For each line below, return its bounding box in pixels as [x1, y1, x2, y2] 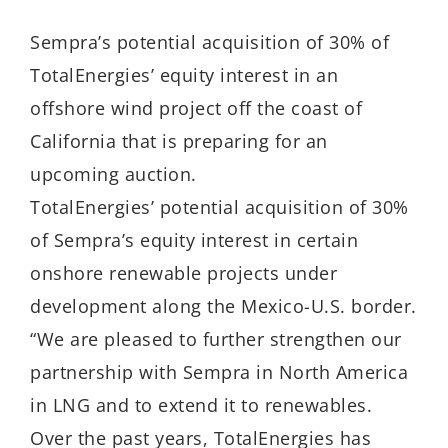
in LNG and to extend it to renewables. [30, 393, 372, 418]
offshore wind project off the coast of [30, 96, 362, 121]
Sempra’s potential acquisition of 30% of [30, 30, 389, 55]
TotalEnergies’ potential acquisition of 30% [30, 195, 409, 220]
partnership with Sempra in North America [30, 360, 408, 385]
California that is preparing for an [30, 129, 328, 154]
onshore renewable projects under [30, 261, 337, 286]
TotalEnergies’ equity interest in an [30, 63, 338, 88]
